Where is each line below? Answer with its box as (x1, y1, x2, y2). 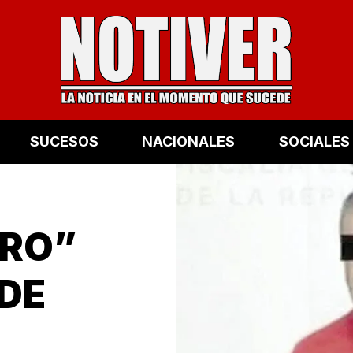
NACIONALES (142, 133, 236, 150)
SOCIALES (278, 133, 350, 150)
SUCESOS (29, 133, 98, 150)
